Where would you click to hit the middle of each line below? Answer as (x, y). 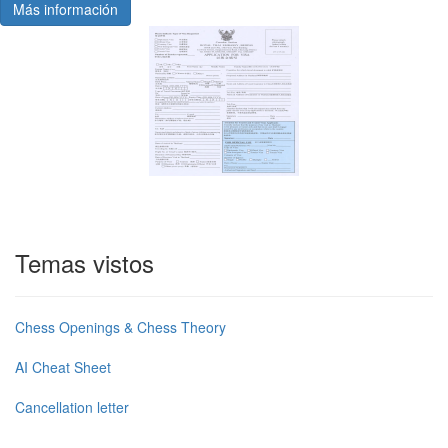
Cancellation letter (72, 407)
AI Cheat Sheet (63, 367)
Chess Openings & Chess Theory (120, 327)
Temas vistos (84, 262)
